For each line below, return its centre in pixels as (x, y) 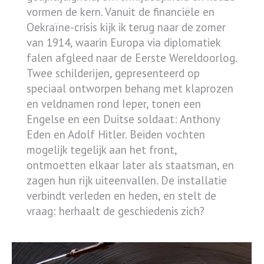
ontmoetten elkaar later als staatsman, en (130, 165)
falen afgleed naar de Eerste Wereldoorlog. (132, 57)
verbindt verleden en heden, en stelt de (121, 195)
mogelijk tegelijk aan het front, (102, 149)
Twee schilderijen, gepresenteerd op (113, 73)
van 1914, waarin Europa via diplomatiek (123, 42)
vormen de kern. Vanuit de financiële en (121, 11)
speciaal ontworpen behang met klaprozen (130, 88)
